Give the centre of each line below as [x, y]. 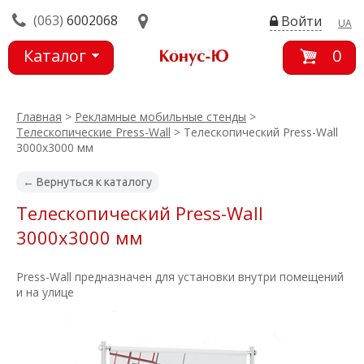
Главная [39, 117]
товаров [57, 84]
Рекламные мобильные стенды [160, 117]
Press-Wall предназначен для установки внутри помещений [180, 277]
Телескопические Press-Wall [93, 132]
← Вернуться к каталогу [87, 182]
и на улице [45, 292]
